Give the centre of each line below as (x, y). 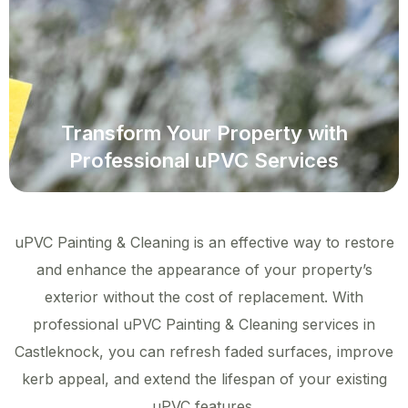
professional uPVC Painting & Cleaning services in (204, 325)
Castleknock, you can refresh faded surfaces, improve (204, 352)
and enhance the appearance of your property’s (204, 270)
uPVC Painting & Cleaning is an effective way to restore (204, 243)
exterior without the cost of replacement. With (204, 297)
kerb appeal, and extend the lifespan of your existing (204, 379)
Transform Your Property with (204, 133)
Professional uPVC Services (204, 161)
